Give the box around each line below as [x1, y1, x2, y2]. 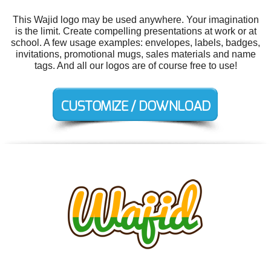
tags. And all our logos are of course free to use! [34, 60, 237, 71]
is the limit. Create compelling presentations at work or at [15, 25, 256, 36]
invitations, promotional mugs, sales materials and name [15, 48, 256, 59]
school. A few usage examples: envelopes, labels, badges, [11, 37, 260, 48]
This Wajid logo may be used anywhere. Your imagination [12, 14, 259, 25]
